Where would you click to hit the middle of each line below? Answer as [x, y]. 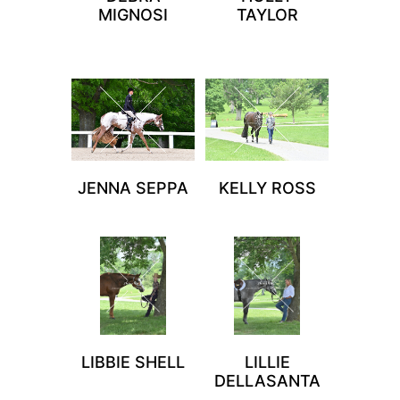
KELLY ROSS [267, 188]
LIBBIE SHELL [133, 362]
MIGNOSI [133, 14]
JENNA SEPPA [133, 188]
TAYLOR [267, 14]
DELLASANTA [267, 380]
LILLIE [267, 362]
